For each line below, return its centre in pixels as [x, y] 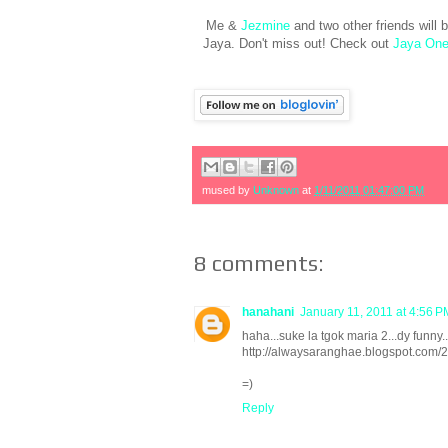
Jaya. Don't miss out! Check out [297, 44]
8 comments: [259, 262]
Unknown [276, 189]
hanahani [268, 311]
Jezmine [267, 26]
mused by [227, 189]
